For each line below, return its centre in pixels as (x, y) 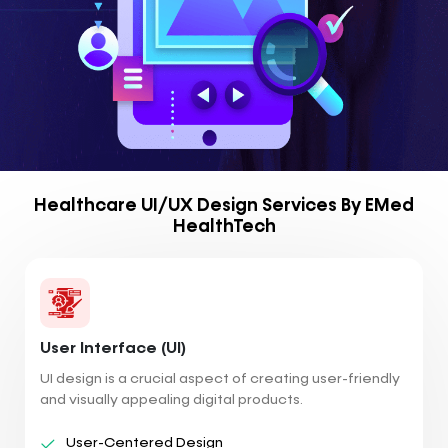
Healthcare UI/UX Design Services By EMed (224, 205)
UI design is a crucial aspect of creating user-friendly (220, 378)
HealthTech (224, 226)
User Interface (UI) (113, 348)
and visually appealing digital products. (171, 399)
